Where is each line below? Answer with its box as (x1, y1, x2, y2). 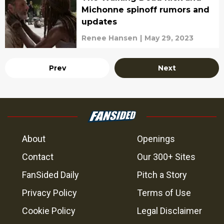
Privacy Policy (22, 187, 77, 198)
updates (81, 17, 117, 26)
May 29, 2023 (144, 33, 193, 42)
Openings (137, 133, 175, 144)
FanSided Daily (22, 169, 79, 180)
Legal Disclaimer (137, 205, 202, 216)
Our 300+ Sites (137, 151, 195, 162)
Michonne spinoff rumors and (81, 5, 209, 14)
